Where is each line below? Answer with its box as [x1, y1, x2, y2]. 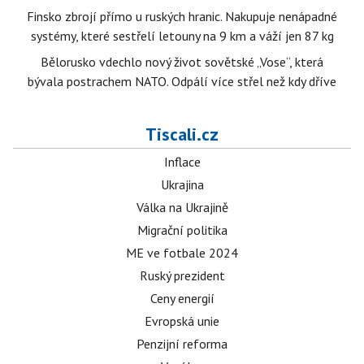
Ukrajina [160, 176, 204, 193]
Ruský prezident [139, 267, 225, 284]
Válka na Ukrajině [136, 199, 228, 215]
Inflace [163, 154, 201, 170]
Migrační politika [136, 222, 227, 238]
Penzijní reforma [136, 336, 227, 352]
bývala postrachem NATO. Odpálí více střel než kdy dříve [28, 73, 336, 89]
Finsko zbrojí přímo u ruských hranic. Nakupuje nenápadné [27, 8, 337, 24]
